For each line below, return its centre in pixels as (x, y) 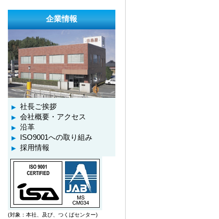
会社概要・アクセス (53, 117)
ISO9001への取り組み (56, 137)
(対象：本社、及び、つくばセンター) (53, 215)
